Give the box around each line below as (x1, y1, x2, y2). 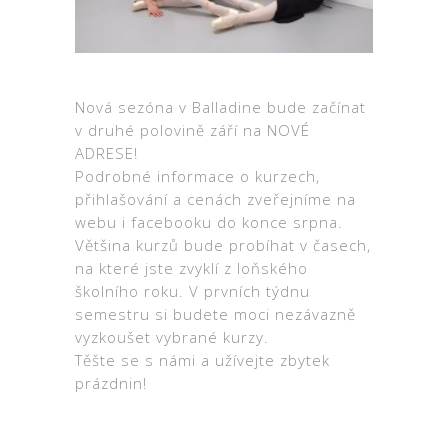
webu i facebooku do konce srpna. (75, 212, 343, 233)
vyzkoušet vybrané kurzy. (75, 327, 269, 348)
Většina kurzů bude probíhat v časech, (75, 235, 371, 256)
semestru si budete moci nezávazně (75, 304, 356, 325)
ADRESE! (75, 143, 138, 164)
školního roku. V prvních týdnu (75, 281, 310, 302)
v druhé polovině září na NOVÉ (75, 120, 310, 141)
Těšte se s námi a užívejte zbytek (75, 350, 330, 371)
